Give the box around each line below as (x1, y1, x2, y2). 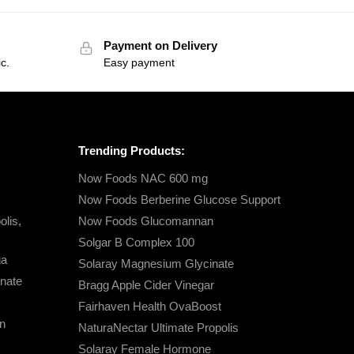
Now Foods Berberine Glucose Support (77, 192, 281, 206)
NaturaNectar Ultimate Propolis (77, 320, 239, 334)
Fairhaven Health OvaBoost (77, 299, 221, 313)
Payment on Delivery (103, 38, 217, 52)
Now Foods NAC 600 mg (77, 171, 208, 185)
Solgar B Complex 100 (77, 235, 194, 249)
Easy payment (103, 56, 175, 70)
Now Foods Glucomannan (77, 213, 213, 228)
